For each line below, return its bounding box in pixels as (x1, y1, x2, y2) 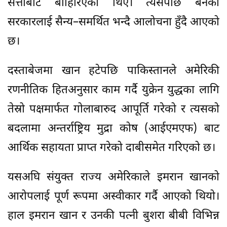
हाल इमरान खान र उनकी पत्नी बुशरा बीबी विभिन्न (8, 208, 219, 223)
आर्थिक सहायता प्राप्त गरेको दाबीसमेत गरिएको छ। (8, 140, 215, 156)
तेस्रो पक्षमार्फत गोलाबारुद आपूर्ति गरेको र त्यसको (8, 102, 219, 117)
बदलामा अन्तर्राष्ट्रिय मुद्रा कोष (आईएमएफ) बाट (8, 121, 219, 136)
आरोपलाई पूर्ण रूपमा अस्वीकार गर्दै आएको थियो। (8, 189, 219, 204)
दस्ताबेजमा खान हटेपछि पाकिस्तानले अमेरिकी (8, 63, 219, 79)
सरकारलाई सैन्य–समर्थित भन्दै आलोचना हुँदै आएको (8, 15, 219, 30)
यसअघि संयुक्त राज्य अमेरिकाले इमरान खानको (8, 170, 219, 185)
